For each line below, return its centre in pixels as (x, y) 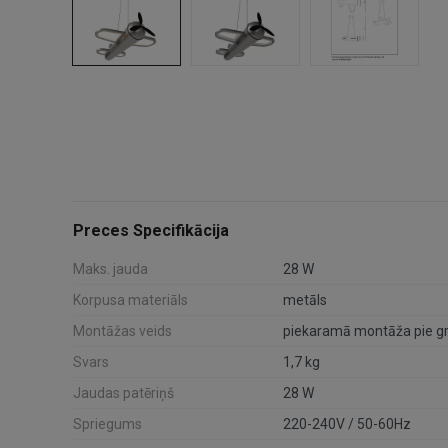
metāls (305, 300)
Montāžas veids (122, 331)
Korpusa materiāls (130, 300)
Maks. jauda (110, 269)
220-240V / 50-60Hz (347, 424)
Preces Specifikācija (151, 231)
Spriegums (107, 424)
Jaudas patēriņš (123, 393)
